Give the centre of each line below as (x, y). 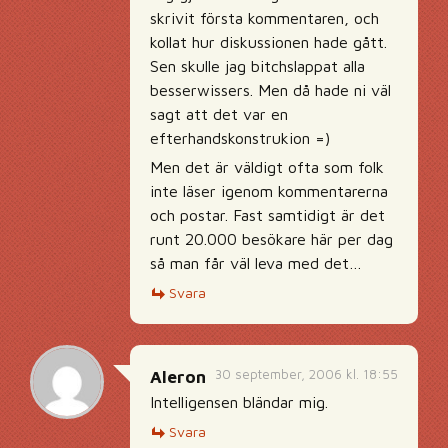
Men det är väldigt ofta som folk (267, 167)
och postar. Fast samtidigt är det (267, 215)
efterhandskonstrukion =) (240, 138)
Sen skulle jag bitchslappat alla (257, 66)
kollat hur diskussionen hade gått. (268, 42)
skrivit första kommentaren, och (264, 18)
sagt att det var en (219, 114)
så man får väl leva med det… (256, 263)
